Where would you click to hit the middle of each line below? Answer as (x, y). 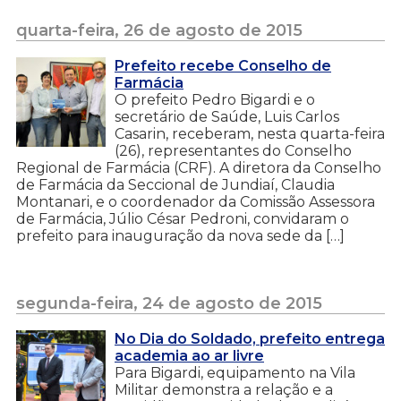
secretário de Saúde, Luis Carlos (227, 116)
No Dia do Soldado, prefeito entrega (250, 338)
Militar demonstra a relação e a (224, 389)
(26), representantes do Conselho (233, 150)
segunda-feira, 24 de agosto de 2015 (169, 303)
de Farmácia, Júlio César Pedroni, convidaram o (183, 218)
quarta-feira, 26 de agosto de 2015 (159, 30)
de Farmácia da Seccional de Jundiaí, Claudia (175, 184)
